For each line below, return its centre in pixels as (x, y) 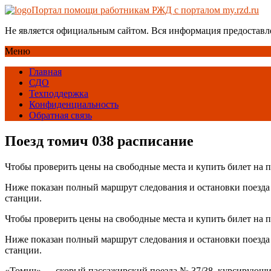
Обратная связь (60, 115)
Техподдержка (59, 93)
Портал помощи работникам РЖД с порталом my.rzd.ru (145, 10)
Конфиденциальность (74, 104)
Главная (45, 72)
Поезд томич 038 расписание (99, 141)
